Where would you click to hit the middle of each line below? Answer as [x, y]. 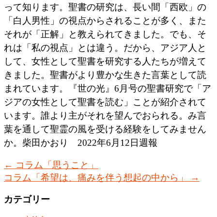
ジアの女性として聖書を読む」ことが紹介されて [105, 102]
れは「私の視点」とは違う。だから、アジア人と [105, 48]
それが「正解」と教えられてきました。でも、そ [105, 34]
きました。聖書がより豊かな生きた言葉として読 [105, 75]
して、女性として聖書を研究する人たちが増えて [105, 62]
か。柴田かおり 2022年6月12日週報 [81, 143]
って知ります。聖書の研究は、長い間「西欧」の [105, 7]
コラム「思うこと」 [56, 165]
